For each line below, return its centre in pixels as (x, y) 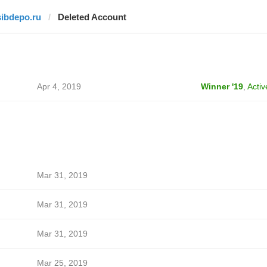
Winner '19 (222, 86)
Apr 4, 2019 (59, 86)
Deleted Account (92, 17)
